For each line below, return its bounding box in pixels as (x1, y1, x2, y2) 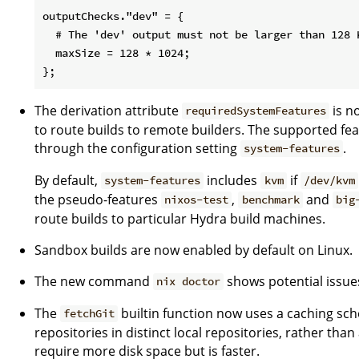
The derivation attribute (34, 101, 182, 119)
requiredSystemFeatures (185, 103, 327, 119)
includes (204, 171, 261, 189)
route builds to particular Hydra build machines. (34, 209, 325, 228)
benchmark (241, 192, 300, 208)
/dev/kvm (303, 173, 355, 188)
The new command (34, 272, 153, 290)
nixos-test (164, 192, 229, 208)
